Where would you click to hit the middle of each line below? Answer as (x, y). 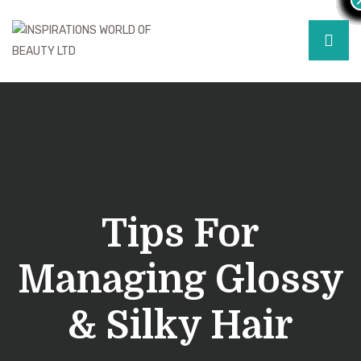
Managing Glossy (180, 280)
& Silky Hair (180, 326)
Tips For (180, 234)
